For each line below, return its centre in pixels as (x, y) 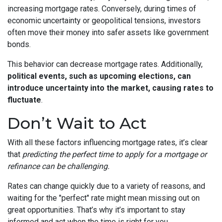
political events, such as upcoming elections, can (99, 76)
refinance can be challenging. (58, 166)
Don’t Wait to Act (77, 123)
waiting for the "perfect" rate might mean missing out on (104, 198)
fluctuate (24, 100)
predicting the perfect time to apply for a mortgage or (114, 155)
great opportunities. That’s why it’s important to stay (96, 210)
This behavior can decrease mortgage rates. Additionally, (105, 64)
